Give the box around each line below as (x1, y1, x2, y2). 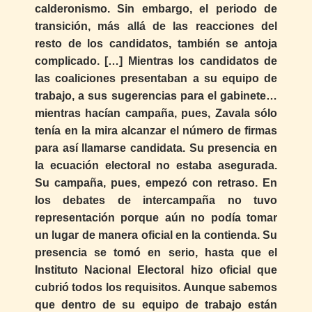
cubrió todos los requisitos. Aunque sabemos (35, 281, 277, 293)
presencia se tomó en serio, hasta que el (35, 246, 277, 258)
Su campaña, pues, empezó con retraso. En (35, 176, 277, 189)
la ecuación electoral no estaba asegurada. (35, 159, 277, 171)
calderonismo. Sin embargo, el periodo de (35, 2, 277, 15)
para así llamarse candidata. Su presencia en (35, 141, 277, 154)
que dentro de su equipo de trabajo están (35, 298, 277, 311)
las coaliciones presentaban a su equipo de (35, 72, 277, 84)
